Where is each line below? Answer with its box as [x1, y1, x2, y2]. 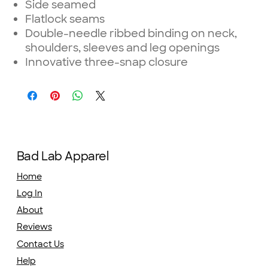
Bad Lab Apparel [16, 149, 109, 165]
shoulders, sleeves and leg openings [25, 40, 220, 55]
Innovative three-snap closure [25, 54, 188, 69]
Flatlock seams [25, 11, 105, 26]
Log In [16, 187, 42, 199]
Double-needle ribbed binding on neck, [25, 26, 237, 41]
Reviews [16, 221, 52, 233]
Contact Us [16, 238, 64, 249]
